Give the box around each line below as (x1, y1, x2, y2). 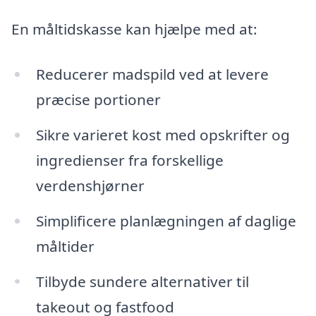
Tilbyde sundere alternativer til (35, 271, 249, 291)
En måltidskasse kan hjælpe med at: (11, 19, 257, 39)
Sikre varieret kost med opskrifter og (35, 124, 290, 145)
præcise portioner (35, 89, 161, 109)
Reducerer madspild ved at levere (35, 63, 269, 84)
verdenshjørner (35, 175, 145, 195)
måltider (35, 236, 95, 256)
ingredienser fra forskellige (35, 150, 224, 170)
